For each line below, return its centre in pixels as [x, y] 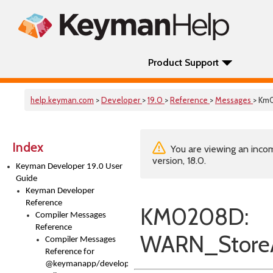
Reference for [70, 252]
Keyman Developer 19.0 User [69, 167]
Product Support [183, 62]
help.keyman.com [62, 100]
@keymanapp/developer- [92, 264]
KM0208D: [194, 217]
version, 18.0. [179, 161]
